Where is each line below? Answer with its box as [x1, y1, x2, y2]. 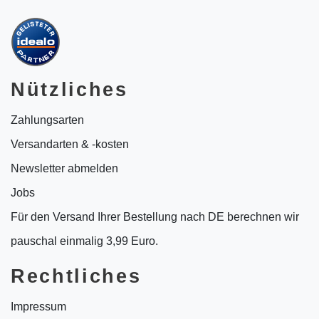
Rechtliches [11, 265, 142, 287]
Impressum [11, 300, 66, 313]
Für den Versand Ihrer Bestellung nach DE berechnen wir [11, 210, 299, 223]
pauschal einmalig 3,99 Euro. [11, 234, 158, 247]
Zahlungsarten [11, 113, 84, 126]
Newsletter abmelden [11, 162, 118, 174]
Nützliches [11, 78, 128, 100]
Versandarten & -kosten [11, 137, 129, 150]
